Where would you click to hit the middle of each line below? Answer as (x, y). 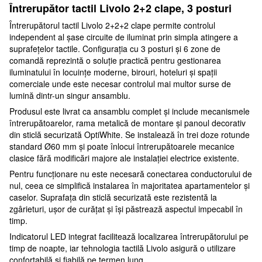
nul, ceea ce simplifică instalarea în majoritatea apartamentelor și (130, 185)
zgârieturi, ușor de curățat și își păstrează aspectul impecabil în (126, 208)
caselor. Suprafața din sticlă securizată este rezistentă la (113, 197)
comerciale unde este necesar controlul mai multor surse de (120, 83)
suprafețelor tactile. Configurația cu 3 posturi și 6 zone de (115, 48)
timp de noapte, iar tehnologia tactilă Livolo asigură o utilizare (123, 248)
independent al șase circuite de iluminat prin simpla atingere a (124, 37)
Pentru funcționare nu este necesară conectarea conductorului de (131, 173)
